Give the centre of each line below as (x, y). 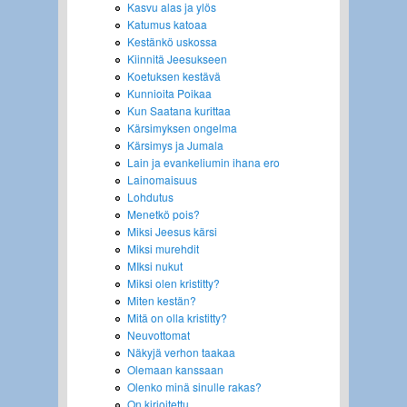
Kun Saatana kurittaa (179, 110)
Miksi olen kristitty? (173, 283)
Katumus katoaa (167, 24)
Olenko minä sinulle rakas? (194, 386)
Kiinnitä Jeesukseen (177, 58)
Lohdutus (150, 196)
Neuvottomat (158, 334)
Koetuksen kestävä (174, 75)
